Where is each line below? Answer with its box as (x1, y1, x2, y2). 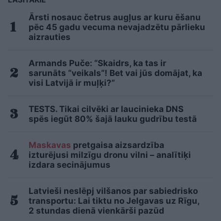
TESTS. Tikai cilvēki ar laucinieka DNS (29, 104, 184, 114)
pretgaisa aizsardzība (71, 140, 164, 150)
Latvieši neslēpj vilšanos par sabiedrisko (29, 186, 198, 196)
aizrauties (29, 32, 71, 42)
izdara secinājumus (29, 160, 110, 170)
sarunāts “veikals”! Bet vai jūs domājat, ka (29, 68, 202, 78)
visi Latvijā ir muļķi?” (29, 78, 115, 88)
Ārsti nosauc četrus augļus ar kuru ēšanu (29, 12, 201, 23)
